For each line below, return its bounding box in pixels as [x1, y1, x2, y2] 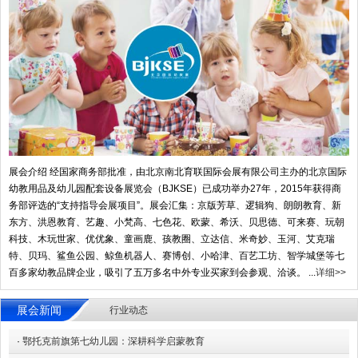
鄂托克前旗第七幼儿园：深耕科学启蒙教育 [22, 335, 205, 347]
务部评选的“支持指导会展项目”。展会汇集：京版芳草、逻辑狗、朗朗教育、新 [9, 199, 341, 211]
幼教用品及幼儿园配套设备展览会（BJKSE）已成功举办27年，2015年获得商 [9, 182, 341, 194]
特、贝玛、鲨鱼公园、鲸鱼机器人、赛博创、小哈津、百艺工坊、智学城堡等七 [9, 249, 344, 261]
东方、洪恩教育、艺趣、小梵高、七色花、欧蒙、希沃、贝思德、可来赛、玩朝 [9, 216, 344, 228]
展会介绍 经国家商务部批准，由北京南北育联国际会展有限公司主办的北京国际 [9, 165, 347, 177]
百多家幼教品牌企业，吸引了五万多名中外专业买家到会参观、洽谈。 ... [9, 266, 316, 278]
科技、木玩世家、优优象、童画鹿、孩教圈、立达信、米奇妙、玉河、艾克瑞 [9, 233, 335, 245]
